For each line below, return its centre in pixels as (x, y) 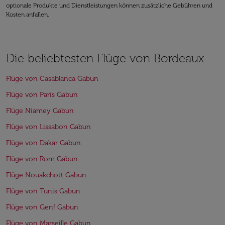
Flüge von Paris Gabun (42, 95)
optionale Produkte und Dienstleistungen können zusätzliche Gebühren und (109, 6)
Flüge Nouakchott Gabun (46, 175)
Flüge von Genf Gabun (42, 207)
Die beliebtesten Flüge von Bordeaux (105, 58)
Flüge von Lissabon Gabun (48, 127)
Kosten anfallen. (28, 15)
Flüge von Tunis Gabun (43, 191)
